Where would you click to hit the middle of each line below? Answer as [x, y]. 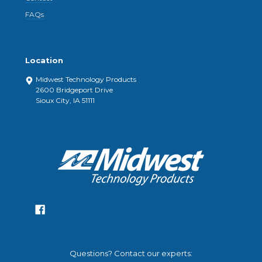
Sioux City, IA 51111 [65, 101]
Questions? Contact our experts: [131, 254]
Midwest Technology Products [86, 80]
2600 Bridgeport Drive [75, 90]
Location [44, 61]
